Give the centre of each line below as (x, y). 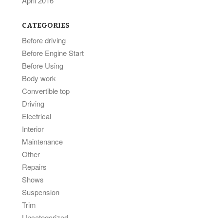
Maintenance (42, 141)
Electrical (36, 116)
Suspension (41, 192)
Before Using (43, 65)
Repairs (34, 167)
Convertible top (46, 91)
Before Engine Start (53, 53)
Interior (33, 129)
